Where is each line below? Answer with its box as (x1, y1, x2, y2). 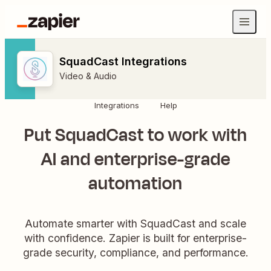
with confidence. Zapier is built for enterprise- (24, 231, 247, 244)
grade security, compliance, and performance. (22, 246, 249, 259)
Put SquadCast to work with (24, 122, 247, 148)
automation (88, 171, 183, 197)
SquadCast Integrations (59, 55, 187, 68)
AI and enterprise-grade (41, 146, 230, 172)
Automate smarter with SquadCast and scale (25, 217, 246, 230)
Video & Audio (59, 71, 117, 81)
